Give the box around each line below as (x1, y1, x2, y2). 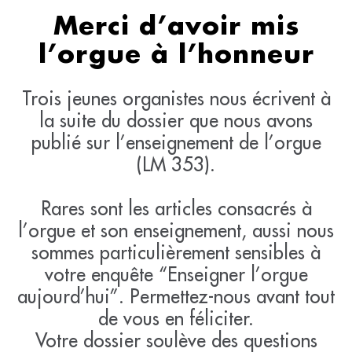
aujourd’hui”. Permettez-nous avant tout (17, 284, 335, 309)
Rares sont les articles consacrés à (40, 196, 312, 221)
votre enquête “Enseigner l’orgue (44, 262, 308, 287)
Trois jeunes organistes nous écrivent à (21, 86, 331, 111)
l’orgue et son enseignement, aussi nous (18, 218, 334, 243)
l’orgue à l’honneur (38, 42, 314, 70)
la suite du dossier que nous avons (39, 108, 313, 133)
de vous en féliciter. (98, 306, 254, 331)
